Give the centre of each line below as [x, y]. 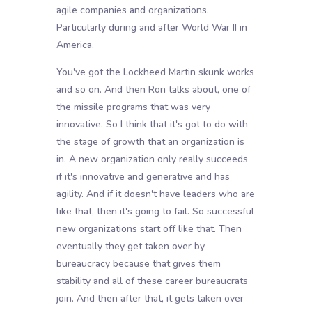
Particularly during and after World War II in [151, 28]
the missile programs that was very [133, 107]
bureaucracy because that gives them [138, 264]
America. [75, 45]
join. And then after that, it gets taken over [150, 299]
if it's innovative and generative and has [143, 177]
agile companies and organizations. [132, 10]
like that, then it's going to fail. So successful [155, 212]
